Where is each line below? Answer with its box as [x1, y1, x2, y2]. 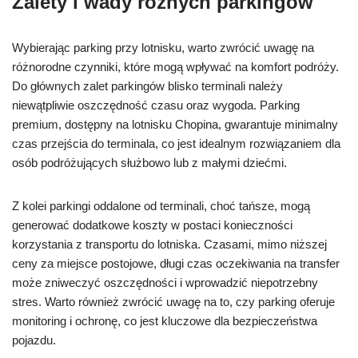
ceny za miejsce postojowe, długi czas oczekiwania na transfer [12, 257, 340, 270]
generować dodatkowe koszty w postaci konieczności [12, 218, 292, 232]
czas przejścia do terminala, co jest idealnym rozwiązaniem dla [12, 137, 340, 150]
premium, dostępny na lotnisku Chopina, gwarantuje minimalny [12, 117, 338, 131]
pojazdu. [12, 333, 56, 347]
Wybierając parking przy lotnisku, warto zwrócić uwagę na [12, 41, 314, 54]
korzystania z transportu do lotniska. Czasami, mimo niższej [12, 237, 327, 251]
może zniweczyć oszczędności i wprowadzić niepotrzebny [12, 276, 318, 289]
